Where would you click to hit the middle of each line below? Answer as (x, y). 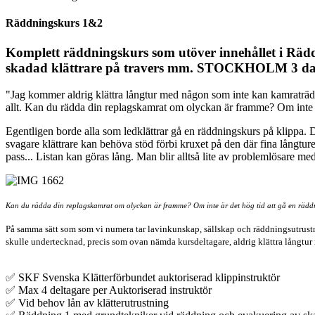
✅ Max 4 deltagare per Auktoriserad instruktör (109, 290)
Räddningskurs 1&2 (54, 23)
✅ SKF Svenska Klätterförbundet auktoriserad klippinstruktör (143, 278)
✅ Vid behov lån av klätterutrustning (87, 303)
